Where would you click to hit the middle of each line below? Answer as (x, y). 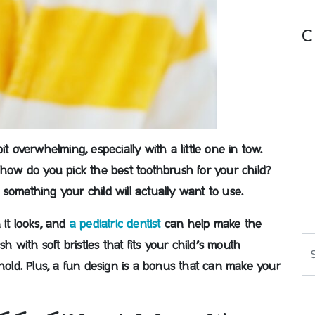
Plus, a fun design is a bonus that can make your (152, 266)
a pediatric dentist (115, 224)
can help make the (211, 224)
